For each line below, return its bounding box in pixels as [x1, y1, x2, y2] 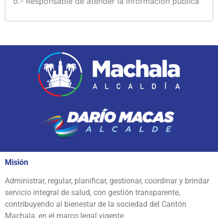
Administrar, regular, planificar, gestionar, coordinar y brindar [5, 176, 209, 186]
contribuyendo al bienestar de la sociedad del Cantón [5, 200, 186, 209]
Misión [5, 157, 28, 167]
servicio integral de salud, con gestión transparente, [5, 188, 180, 198]
